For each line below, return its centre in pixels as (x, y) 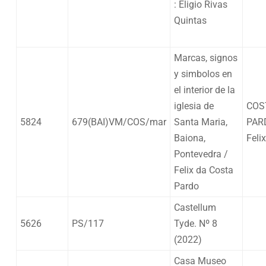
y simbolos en (203, 74)
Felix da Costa (204, 170)
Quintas (190, 20)
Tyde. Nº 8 (196, 223)
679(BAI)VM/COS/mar (119, 122)
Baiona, (190, 138)
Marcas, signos (206, 58)
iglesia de (194, 106)
